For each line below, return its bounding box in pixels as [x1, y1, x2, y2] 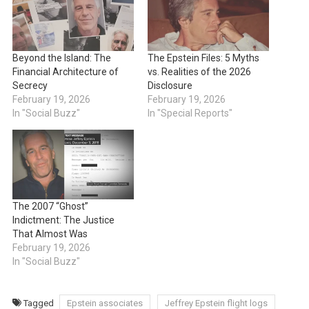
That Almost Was [12, 228, 88, 239]
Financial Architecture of [12, 66, 119, 78]
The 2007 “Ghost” [12, 200, 88, 212]
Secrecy [12, 80, 48, 92]
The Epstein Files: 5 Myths [148, 52, 259, 64]
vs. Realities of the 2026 [148, 66, 251, 78]
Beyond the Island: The [12, 52, 111, 64]
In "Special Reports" [148, 108, 232, 119]
